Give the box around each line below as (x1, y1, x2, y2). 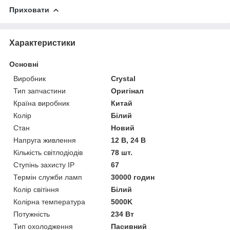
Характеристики (9, 39, 75, 48)
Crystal (111, 74, 136, 83)
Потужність (13, 210, 50, 219)
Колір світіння (13, 185, 59, 194)
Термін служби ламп (13, 173, 82, 182)
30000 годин (111, 173, 155, 182)
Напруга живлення (13, 136, 76, 145)
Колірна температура (13, 198, 85, 206)
